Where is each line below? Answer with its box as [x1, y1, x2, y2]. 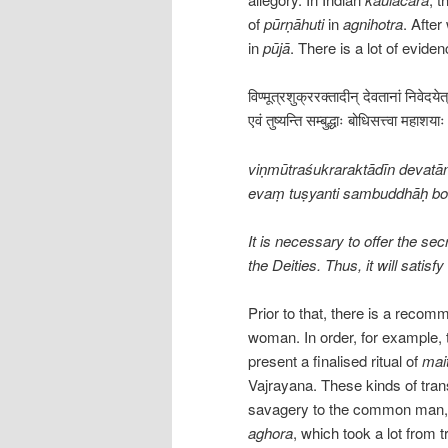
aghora [248, 422, 293, 444]
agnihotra [343, 12, 403, 34]
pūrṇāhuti [264, 12, 324, 34]
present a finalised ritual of [248, 350, 422, 372]
